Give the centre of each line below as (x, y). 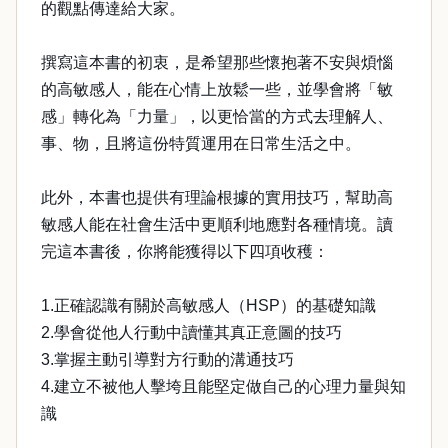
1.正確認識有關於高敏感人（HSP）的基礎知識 (208, 305)
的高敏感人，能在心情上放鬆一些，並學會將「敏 (217, 89)
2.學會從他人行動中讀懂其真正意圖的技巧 (191, 332)
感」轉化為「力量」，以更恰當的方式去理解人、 (217, 116)
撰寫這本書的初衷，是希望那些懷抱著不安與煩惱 (217, 62)
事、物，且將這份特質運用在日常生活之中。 (201, 143)
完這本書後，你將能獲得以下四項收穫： (185, 251)
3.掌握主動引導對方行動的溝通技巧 (167, 359)
